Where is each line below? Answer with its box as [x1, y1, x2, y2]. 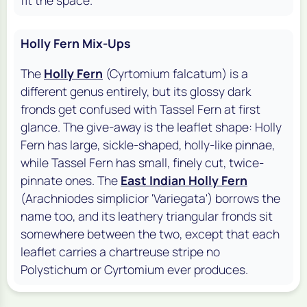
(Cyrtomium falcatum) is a [103, 64, 248, 82]
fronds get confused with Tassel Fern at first [21, 100, 260, 117]
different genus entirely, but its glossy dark [21, 82, 251, 99]
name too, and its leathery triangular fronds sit [21, 207, 273, 224]
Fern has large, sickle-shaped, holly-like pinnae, [21, 136, 275, 153]
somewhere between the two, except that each [21, 225, 280, 242]
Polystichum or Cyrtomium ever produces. [21, 260, 248, 278]
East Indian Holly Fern [121, 171, 247, 188]
